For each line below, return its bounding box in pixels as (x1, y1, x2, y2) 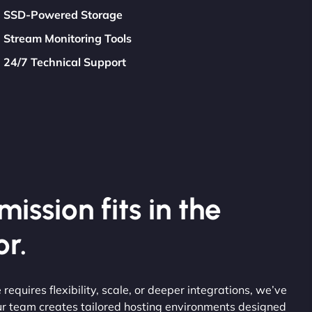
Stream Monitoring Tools (3, 31, 132, 45)
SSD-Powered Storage (3, 7, 123, 22)
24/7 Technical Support (3, 54, 127, 69)
